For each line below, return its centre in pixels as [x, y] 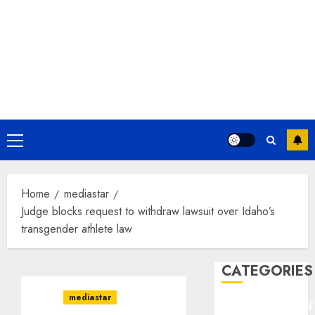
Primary [32, 142]
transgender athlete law [77, 229]
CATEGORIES [268, 271]
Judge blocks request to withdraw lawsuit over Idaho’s [148, 211]
